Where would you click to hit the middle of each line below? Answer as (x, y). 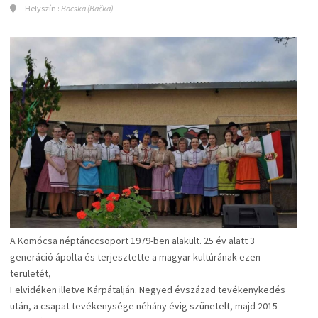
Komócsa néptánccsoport (73, 240)
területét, (31, 273)
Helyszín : (42, 8)
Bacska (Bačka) (87, 8)
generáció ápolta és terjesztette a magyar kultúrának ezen (135, 257)
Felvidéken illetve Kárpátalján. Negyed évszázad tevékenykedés (148, 289)
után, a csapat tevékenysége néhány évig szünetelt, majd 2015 (144, 306)
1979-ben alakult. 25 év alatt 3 (192, 240)
